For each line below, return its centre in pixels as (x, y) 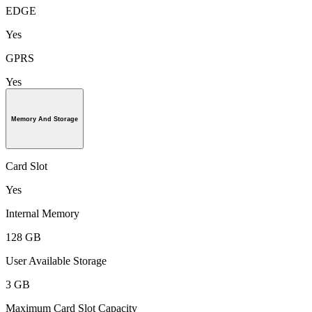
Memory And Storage (45, 119)
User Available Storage (56, 261)
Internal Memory (42, 214)
